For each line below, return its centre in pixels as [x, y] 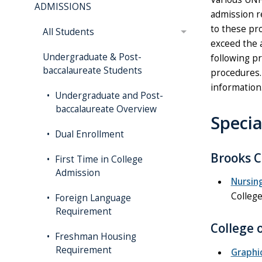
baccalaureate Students [93, 70]
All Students [69, 32]
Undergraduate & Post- [92, 57]
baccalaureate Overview [106, 109]
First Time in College [98, 159]
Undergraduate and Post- [108, 96]
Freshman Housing [95, 237]
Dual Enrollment [89, 134]
